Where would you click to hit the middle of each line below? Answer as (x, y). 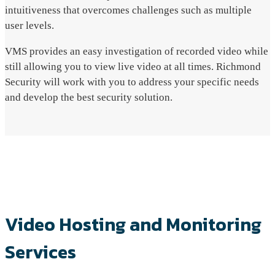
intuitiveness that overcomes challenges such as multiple (128, 10)
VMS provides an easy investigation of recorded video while (137, 51)
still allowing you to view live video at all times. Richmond (133, 66)
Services (41, 252)
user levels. (29, 25)
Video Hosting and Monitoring (133, 225)
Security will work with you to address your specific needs (132, 82)
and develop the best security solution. (89, 97)
